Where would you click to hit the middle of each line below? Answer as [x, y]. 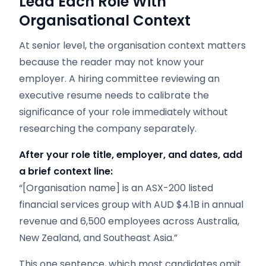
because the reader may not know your [112, 62]
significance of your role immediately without [123, 112]
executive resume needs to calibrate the [114, 95]
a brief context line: [66, 171]
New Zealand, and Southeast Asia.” [98, 238]
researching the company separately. [108, 129]
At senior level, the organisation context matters [132, 45]
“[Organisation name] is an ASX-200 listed [116, 188]
